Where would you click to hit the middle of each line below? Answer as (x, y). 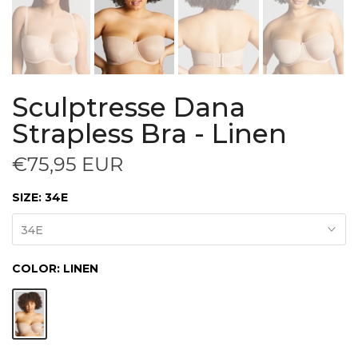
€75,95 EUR (68, 165)
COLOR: (38, 269)
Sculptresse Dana (129, 107)
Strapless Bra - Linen (149, 134)
